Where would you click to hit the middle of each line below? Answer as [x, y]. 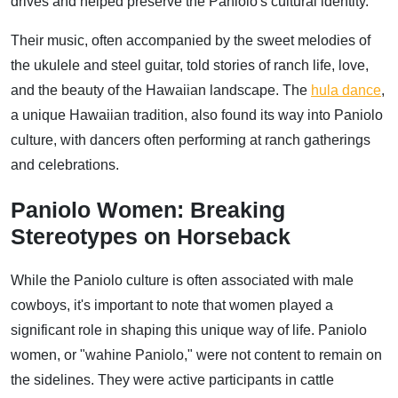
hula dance [346, 91]
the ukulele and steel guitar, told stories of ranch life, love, [190, 66]
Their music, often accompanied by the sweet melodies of [191, 41]
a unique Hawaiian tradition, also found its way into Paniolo [197, 115]
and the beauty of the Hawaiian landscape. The [161, 91]
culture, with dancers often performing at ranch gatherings [191, 140]
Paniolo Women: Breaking [148, 209]
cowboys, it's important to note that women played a [172, 305]
